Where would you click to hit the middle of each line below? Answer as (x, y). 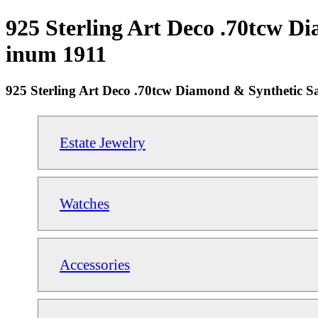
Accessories (95, 264)
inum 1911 (56, 54)
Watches (84, 203)
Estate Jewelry (103, 142)
